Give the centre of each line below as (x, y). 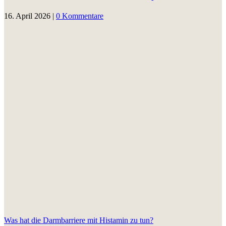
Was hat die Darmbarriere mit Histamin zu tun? (79, 220)
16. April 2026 (27, 16)
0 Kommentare (80, 16)
